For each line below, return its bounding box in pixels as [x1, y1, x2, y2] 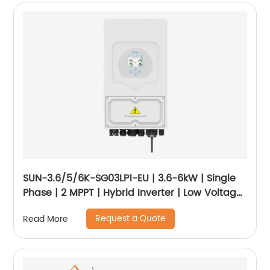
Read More [23, 212, 69, 226]
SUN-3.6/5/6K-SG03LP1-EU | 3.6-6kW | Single [23, 171, 236, 187]
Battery [23, 199, 58, 216]
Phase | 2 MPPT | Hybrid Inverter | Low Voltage [23, 185, 243, 201]
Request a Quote [95, 212, 166, 226]
